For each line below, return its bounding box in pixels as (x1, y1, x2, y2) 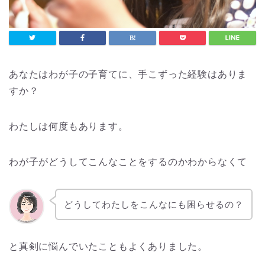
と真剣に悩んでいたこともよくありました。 (9, 240, 208, 253)
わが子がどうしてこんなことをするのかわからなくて (9, 155, 248, 167)
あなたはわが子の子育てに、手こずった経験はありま (9, 67, 248, 80)
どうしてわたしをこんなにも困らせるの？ (63, 198, 244, 210)
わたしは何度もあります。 (9, 119, 128, 132)
